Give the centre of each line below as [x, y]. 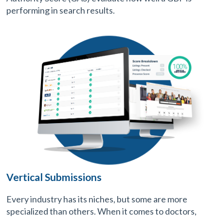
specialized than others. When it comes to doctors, [102, 211]
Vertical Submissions [54, 177]
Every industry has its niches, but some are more [97, 199]
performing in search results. [61, 10]
